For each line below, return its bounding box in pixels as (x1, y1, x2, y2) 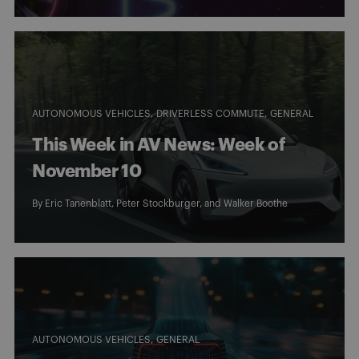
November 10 (32, 162, 142, 180)
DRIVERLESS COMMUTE (156, 108, 264, 119)
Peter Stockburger (116, 198, 200, 208)
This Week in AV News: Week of (32, 135, 285, 154)
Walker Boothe (224, 198, 288, 208)
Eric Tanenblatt (45, 198, 111, 208)
